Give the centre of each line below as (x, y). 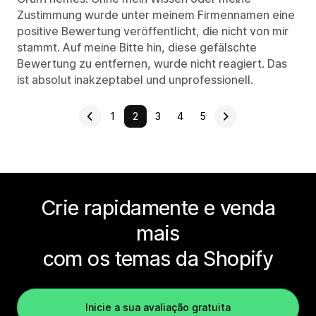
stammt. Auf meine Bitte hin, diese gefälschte (137, 47)
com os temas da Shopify (158, 259)
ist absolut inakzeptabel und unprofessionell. (135, 80)
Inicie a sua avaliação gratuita (158, 307)
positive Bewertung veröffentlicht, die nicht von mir (153, 31)
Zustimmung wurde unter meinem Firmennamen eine (156, 15)
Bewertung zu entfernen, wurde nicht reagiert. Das (152, 63)
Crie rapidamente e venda (158, 208)
